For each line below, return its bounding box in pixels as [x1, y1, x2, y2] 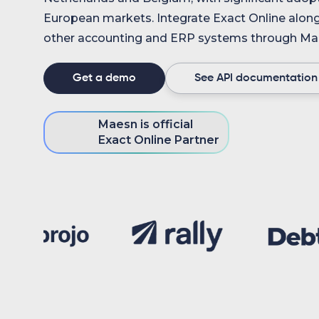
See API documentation [194, 73, 318, 84]
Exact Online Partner [98, 133, 219, 147]
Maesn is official [98, 117, 193, 131]
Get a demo [73, 73, 136, 84]
